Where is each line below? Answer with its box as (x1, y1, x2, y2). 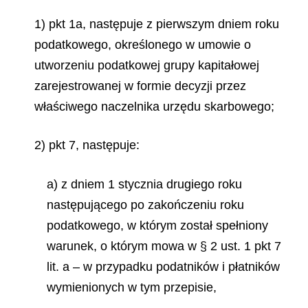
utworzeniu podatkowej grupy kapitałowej (34, 58, 259, 72)
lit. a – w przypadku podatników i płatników (47, 259, 280, 274)
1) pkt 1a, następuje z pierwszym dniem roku (34, 16, 279, 31)
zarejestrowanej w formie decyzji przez (34, 78, 246, 93)
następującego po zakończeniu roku (47, 197, 244, 212)
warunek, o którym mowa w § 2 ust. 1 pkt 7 (47, 239, 281, 253)
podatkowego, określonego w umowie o (34, 37, 251, 52)
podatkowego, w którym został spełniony (47, 218, 268, 232)
